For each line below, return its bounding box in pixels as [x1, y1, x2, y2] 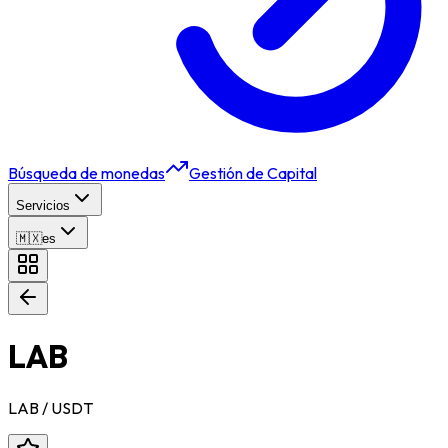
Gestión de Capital [189, 162, 317, 183]
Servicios [16, 197, 70, 213]
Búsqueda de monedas [8, 162, 165, 183]
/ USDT [39, 397, 93, 418]
